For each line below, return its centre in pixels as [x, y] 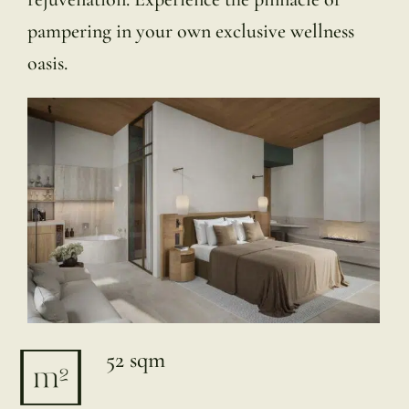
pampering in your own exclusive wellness [190, 31]
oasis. [47, 63]
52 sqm [136, 359]
